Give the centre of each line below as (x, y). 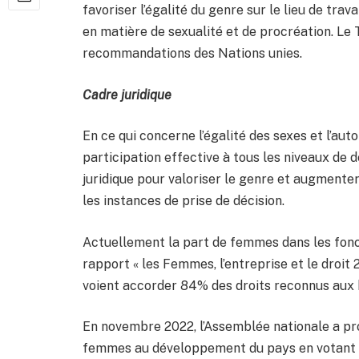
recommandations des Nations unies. (194, 53)
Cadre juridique (127, 95)
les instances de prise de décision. (185, 201)
